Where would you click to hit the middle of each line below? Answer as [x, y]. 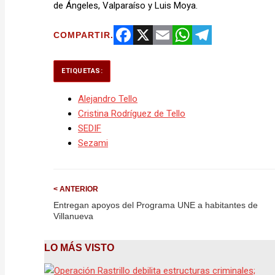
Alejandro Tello [108, 99]
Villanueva [73, 216]
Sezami [93, 143]
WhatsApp [193, 54]
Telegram [211, 54]
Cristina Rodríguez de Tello [132, 113]
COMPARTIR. [83, 35]
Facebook [134, 54]
